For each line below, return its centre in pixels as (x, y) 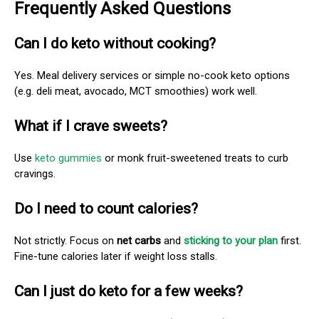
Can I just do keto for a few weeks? (129, 291)
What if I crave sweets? (91, 126)
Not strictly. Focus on (66, 240)
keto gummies (68, 158)
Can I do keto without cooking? (115, 43)
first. (289, 240)
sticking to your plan (231, 240)
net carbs (139, 240)
